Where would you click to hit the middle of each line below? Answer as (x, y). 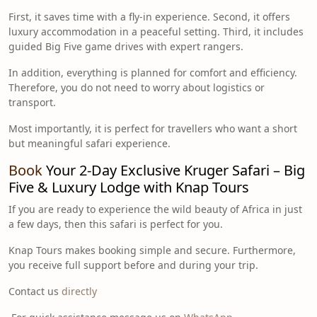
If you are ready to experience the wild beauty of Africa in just (155, 209)
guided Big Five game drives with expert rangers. (126, 46)
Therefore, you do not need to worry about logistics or (137, 87)
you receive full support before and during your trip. (133, 265)
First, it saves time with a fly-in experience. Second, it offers (149, 16)
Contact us (35, 291)
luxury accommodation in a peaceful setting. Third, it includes (156, 31)
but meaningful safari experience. (90, 143)
